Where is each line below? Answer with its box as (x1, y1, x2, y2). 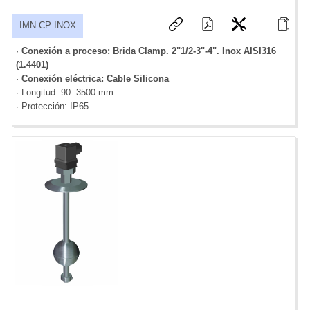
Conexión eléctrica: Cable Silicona (21, 73, 169, 84)
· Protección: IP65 (16, 100, 89, 111)
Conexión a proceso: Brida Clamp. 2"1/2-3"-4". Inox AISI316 (21, 45, 276, 56)
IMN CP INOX (19, 20, 76, 30)
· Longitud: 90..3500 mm (16, 86, 113, 98)
